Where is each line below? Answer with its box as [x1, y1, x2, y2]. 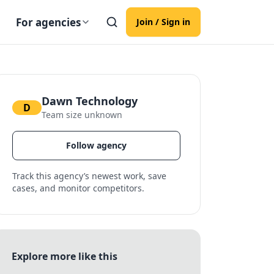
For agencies [16, 15, 81, 29]
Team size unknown [41, 109, 122, 120]
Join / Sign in [136, 16, 190, 28]
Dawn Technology [41, 94, 138, 108]
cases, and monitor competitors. [12, 182, 144, 194]
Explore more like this [11, 250, 117, 263]
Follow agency [65, 139, 127, 151]
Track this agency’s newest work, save [12, 170, 166, 182]
